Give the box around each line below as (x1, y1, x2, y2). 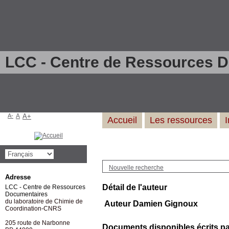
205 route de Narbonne (5, 219, 70, 226)
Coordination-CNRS (5, 205, 61, 212)
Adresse (5, 173, 31, 181)
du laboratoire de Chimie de (5, 198, 83, 205)
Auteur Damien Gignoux (104, 199, 198, 208)
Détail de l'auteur (102, 183, 167, 192)
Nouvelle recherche (109, 164, 164, 171)
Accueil (107, 115, 137, 125)
